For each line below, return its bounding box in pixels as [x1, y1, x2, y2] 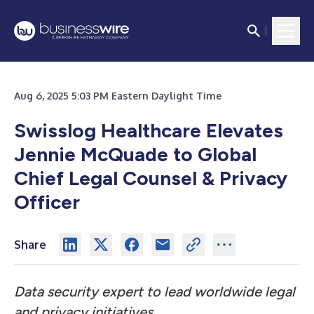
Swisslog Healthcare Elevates [14, 118, 283, 142]
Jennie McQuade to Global [14, 142, 257, 166]
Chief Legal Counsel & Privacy [14, 166, 287, 190]
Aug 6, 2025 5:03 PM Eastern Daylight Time [14, 90, 221, 102]
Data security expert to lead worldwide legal [14, 283, 295, 300]
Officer [14, 190, 80, 214]
